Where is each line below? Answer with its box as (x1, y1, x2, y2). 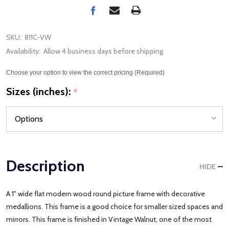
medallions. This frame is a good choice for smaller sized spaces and (6, 201, 223, 211)
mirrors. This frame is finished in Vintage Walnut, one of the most (6, 214, 212, 224)
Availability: (6, 47, 40, 56)
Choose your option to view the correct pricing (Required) (6, 69, 165, 76)
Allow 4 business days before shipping (43, 47, 163, 56)
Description (6, 156, 85, 175)
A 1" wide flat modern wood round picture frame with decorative (6, 189, 205, 198)
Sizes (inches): (6, 85, 73, 98)
